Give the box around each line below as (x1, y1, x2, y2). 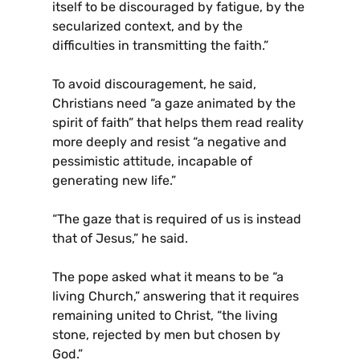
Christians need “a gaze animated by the (52, 96, 296, 112)
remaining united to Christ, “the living (52, 308, 278, 324)
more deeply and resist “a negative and (52, 134, 287, 150)
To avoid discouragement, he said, (52, 76, 256, 92)
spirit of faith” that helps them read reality (52, 115, 304, 131)
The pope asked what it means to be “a (52, 269, 284, 285)
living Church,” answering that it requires (52, 288, 299, 305)
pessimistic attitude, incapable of (52, 153, 252, 170)
